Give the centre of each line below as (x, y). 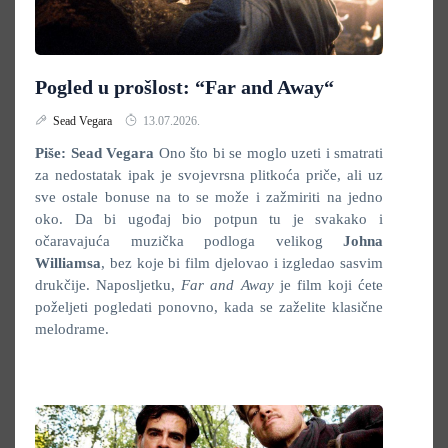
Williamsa (68, 263)
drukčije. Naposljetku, (108, 285)
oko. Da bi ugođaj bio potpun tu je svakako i (209, 219)
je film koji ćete (328, 285)
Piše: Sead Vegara (94, 153)
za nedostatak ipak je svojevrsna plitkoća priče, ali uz (209, 175)
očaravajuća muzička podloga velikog (189, 241)
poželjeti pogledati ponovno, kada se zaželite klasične (209, 307)
